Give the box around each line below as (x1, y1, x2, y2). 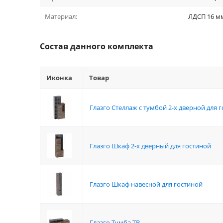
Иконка (46, 73, 72, 82)
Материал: (45, 12, 77, 21)
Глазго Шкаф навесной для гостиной (90, 180, 203, 189)
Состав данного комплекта (40, 41, 153, 52)
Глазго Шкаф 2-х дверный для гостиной (90, 141, 211, 150)
